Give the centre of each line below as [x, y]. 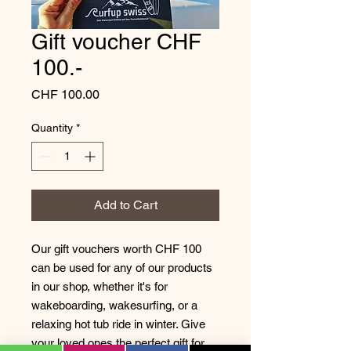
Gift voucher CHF [116, 42]
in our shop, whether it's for [100, 286]
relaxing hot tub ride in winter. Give [118, 324]
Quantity [52, 128]
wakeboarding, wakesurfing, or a [114, 305]
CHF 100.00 [65, 94]
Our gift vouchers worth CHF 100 [116, 249]
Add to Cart [125, 205]
